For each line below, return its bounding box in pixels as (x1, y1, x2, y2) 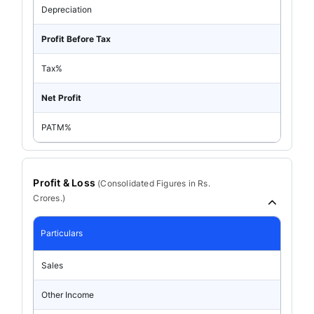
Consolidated (100, 177, 154, 189)
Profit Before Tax (41, 33, 111, 44)
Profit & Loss (33, 176, 98, 189)
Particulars (41, 228, 83, 239)
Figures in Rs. (153, 177, 210, 189)
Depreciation (41, 4, 93, 15)
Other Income (41, 289, 95, 300)
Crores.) (33, 192, 65, 203)
